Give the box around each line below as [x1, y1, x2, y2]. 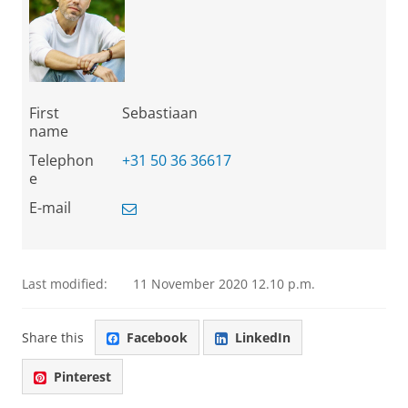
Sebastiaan [122, 103, 198, 123]
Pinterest [54, 367, 111, 385]
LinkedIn [235, 328, 291, 346]
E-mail [29, 198, 71, 218]
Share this [22, 328, 84, 346]
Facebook [127, 328, 188, 346]
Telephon [29, 150, 94, 170]
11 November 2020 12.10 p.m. [133, 275, 315, 292]
